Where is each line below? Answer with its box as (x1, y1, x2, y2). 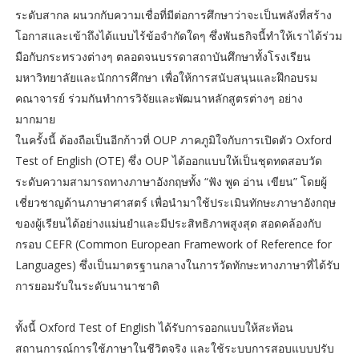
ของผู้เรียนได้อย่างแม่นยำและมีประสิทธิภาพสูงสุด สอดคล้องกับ (14, 215, 321, 231)
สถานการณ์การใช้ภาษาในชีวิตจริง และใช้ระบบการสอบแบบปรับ (14, 340, 334, 356)
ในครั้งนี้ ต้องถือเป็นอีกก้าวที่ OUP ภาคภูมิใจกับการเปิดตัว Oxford (14, 131, 332, 147)
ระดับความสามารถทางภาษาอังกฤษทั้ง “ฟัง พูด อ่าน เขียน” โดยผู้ (14, 173, 327, 189)
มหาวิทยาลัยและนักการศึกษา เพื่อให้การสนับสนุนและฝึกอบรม (14, 69, 317, 85)
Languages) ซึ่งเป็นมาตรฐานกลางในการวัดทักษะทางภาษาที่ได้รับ (14, 256, 340, 272)
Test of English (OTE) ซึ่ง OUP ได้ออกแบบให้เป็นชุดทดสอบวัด (14, 152, 322, 168)
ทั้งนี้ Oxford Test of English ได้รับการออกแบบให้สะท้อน (14, 319, 293, 335)
